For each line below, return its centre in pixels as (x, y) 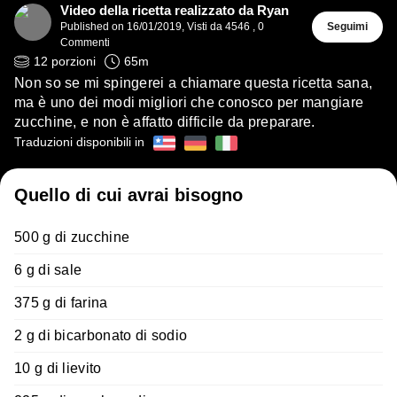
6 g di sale (48, 270)
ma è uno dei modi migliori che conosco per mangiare (189, 103)
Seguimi (347, 27)
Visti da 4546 (218, 27)
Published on (93, 27)
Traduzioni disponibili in (79, 143)
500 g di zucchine (72, 237)
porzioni (74, 62)
